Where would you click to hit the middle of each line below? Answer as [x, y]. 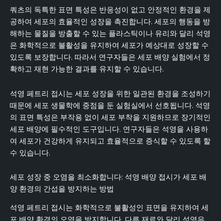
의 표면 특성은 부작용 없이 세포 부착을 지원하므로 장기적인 [110, 117]
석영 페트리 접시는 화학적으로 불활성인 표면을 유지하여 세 [109, 208]
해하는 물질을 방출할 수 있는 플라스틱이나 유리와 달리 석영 [110, 34]
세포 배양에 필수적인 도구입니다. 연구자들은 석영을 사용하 [109, 129]
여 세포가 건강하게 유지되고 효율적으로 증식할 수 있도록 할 [110, 141]
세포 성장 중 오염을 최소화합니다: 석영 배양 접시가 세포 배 [108, 177]
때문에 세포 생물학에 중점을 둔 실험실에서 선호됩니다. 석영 [110, 105]
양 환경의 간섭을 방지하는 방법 [62, 189]
